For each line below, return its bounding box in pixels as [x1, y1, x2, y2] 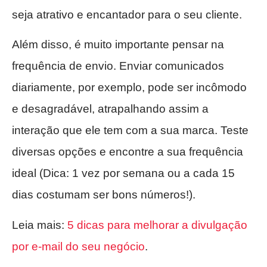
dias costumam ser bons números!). [12, 188, 195, 201]
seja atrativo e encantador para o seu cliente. [12, 8, 242, 21]
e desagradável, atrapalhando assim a [12, 103, 209, 116]
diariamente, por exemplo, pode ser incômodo [12, 81, 247, 94]
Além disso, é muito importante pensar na [12, 38, 224, 51]
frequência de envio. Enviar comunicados [12, 60, 224, 73]
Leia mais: [12, 218, 67, 231]
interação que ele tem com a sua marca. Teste [12, 124, 249, 137]
